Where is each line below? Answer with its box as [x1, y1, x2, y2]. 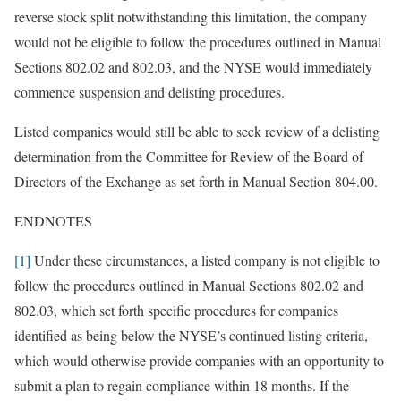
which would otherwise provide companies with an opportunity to [14, 351, 384, 370]
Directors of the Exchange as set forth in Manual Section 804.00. [14, 172, 378, 191]
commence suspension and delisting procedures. [14, 82, 285, 101]
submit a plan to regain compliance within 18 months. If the [14, 376, 349, 395]
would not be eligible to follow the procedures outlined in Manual [14, 32, 381, 51]
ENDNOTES [14, 211, 92, 230]
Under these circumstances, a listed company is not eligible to [30, 251, 380, 269]
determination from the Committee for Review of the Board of [14, 147, 363, 166]
